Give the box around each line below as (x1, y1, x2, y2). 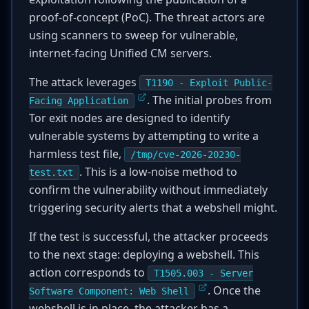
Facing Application (29, 95, 128, 106)
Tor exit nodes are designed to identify (29, 110, 230, 126)
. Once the (208, 283, 261, 298)
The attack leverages (29, 74, 139, 90)
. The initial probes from (147, 92, 272, 108)
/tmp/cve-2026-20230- (130, 149, 241, 160)
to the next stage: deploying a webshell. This (29, 247, 259, 262)
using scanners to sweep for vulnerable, (29, 28, 238, 43)
